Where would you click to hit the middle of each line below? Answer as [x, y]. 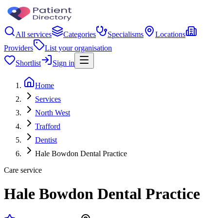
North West [53, 113]
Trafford [48, 126]
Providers [18, 48]
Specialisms [126, 34]
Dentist [46, 140]
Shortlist [28, 63]
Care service [23, 170]
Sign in [64, 63]
